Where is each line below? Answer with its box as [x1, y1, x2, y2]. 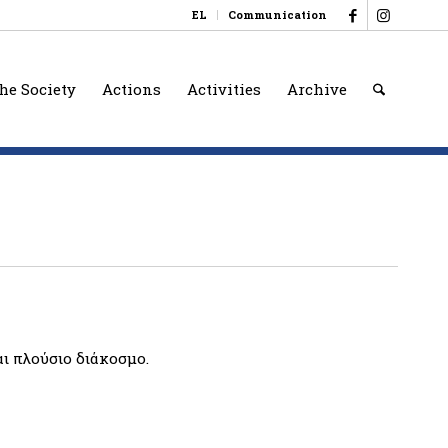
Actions [102, 79, 162, 99]
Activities [187, 79, 262, 99]
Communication [228, 7, 327, 22]
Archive [287, 79, 348, 99]
